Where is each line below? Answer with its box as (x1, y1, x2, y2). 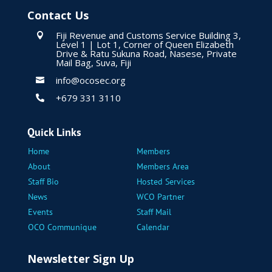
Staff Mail (136, 206, 171, 218)
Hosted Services (136, 176, 195, 188)
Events (27, 206, 53, 218)
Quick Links (27, 125, 81, 140)
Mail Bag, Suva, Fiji (55, 56, 131, 69)
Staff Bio (27, 176, 59, 188)
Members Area (136, 161, 189, 172)
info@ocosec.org (55, 74, 126, 87)
